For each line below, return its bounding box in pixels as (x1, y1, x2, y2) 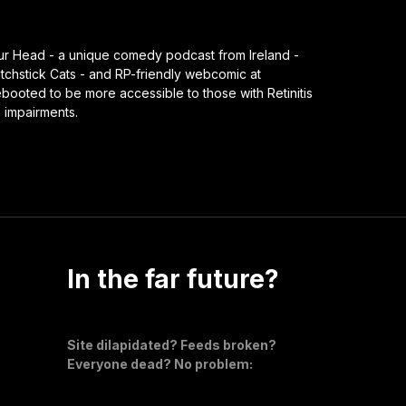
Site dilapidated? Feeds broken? (66, 336, 276, 353)
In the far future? (66, 263, 279, 295)
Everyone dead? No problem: (66, 355, 253, 372)
